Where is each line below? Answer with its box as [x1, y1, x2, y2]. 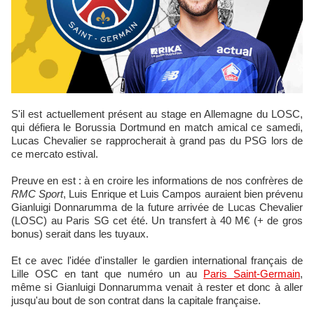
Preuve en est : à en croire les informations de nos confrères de [11, 175, 303, 186]
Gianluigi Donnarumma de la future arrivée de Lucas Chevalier [11, 201, 303, 213]
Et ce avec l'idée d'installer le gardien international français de [11, 254, 303, 266]
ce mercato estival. [11, 148, 98, 160]
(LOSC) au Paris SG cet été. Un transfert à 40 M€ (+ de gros [11, 214, 303, 226]
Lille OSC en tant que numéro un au [11, 268, 204, 280]
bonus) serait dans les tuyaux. [11, 228, 149, 240]
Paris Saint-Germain [203, 268, 301, 280]
